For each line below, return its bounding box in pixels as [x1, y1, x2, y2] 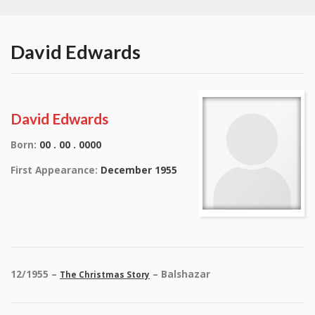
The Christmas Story [60, 269, 150, 281]
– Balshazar [153, 267, 210, 281]
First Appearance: [11, 162, 98, 176]
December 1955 [98, 162, 177, 176]
